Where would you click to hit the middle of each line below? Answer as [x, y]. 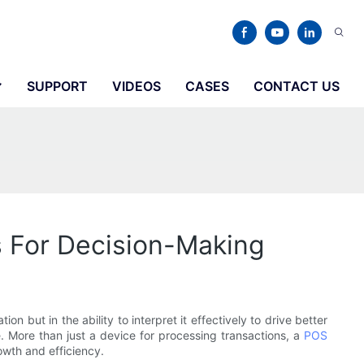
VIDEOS [136, 86]
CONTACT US [297, 86]
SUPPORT [57, 86]
